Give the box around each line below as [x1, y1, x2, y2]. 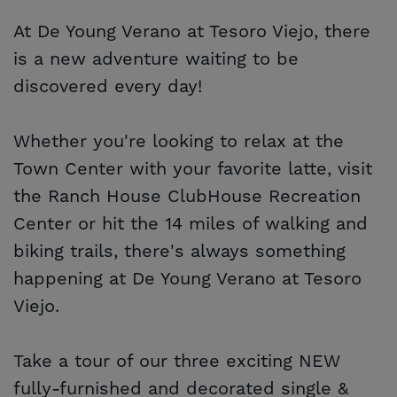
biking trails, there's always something [13, 240, 346, 264]
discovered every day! [13, 75, 202, 99]
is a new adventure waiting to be [13, 48, 299, 72]
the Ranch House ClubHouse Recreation [13, 185, 361, 209]
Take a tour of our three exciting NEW [13, 350, 340, 374]
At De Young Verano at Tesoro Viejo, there [13, 20, 370, 44]
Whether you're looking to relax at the [13, 130, 344, 154]
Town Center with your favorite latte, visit [13, 158, 372, 182]
